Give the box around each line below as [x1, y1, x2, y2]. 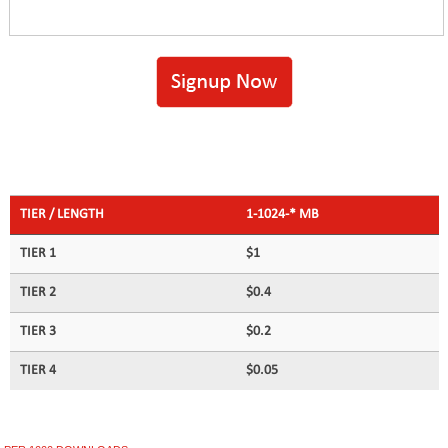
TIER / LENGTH [19, 207, 104, 222]
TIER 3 [19, 324, 56, 339]
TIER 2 [19, 285, 56, 300]
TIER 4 [19, 363, 56, 378]
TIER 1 [19, 246, 56, 261]
